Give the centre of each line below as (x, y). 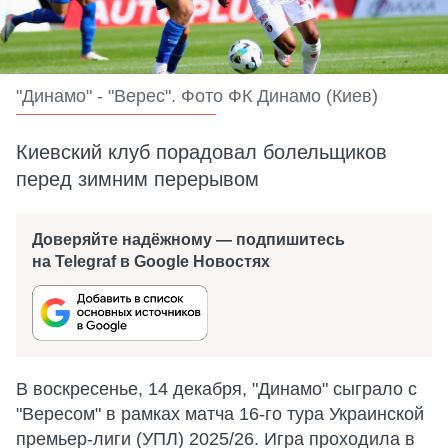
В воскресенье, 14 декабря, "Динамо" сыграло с (216, 389)
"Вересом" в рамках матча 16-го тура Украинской (220, 414)
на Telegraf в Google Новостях (151, 261)
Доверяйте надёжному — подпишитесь (188, 239)
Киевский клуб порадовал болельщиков (201, 152)
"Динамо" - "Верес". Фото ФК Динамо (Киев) (197, 96)
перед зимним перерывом (137, 179)
